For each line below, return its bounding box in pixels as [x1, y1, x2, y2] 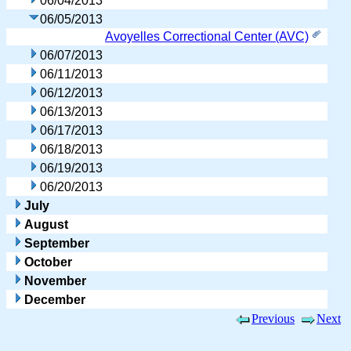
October [24, 255, 72, 269]
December [24, 292, 85, 306]
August [24, 217, 68, 231]
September [24, 236, 89, 250]
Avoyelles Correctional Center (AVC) [105, 29, 309, 43]
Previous [251, 311, 295, 325]
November [24, 273, 86, 288]
